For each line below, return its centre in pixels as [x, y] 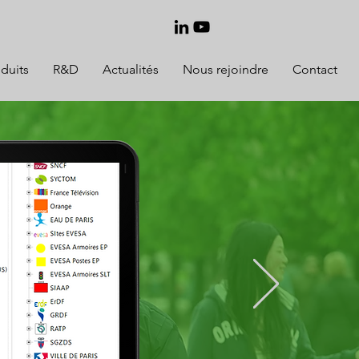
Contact [315, 69]
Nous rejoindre [226, 69]
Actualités [131, 69]
